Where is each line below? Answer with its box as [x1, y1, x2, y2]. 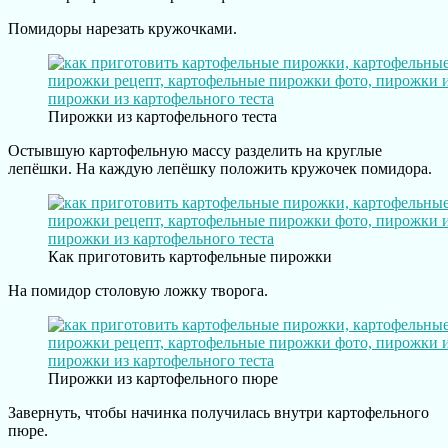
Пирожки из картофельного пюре [48, 369, 278, 387]
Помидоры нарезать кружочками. [8, 19, 237, 37]
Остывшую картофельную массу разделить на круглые [8, 141, 382, 159]
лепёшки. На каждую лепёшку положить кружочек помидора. [8, 159, 432, 177]
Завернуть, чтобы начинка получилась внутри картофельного [8, 403, 429, 421]
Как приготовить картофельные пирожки [48, 247, 332, 265]
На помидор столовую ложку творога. [8, 281, 268, 299]
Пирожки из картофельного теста [48, 107, 277, 125]
